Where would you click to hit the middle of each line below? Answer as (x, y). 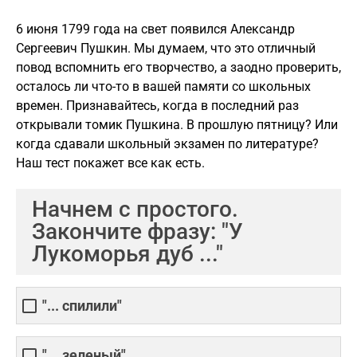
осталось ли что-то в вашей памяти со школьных (163, 86)
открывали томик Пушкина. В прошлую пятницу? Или (177, 125)
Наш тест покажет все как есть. (110, 163)
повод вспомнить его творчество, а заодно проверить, (178, 67)
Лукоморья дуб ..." (127, 254)
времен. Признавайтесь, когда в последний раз (157, 106)
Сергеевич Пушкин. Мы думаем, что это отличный (166, 48)
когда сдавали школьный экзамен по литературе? (167, 144)
